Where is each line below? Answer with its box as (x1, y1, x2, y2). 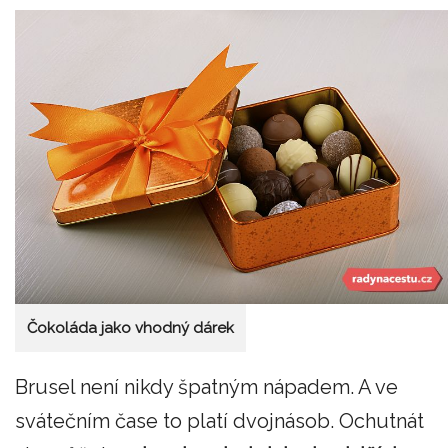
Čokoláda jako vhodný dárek (27, 319, 234, 338)
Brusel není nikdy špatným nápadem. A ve (15, 374, 398, 399)
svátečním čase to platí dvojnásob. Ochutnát (15, 408, 424, 433)
